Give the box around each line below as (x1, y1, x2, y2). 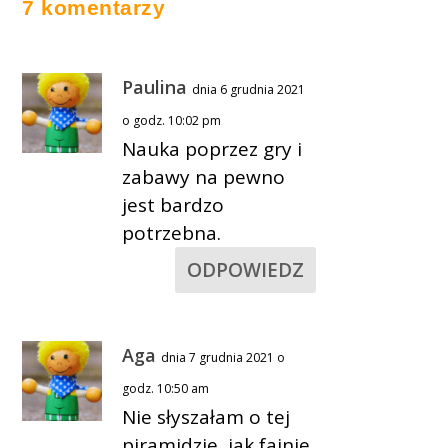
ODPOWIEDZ (186, 256, 304, 283)
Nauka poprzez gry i (122, 135, 303, 162)
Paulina (122, 74, 188, 99)
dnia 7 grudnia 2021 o (161, 348, 286, 366)
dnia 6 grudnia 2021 (192, 80, 306, 98)
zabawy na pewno (122, 163, 286, 190)
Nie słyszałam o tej (122, 403, 291, 430)
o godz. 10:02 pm (122, 111, 222, 129)
